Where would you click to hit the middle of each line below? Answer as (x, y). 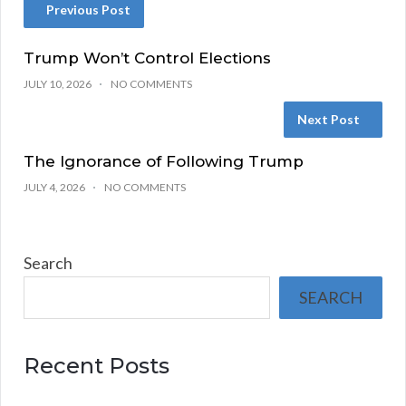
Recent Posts (97, 365)
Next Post (329, 119)
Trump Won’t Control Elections (147, 58)
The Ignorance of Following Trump (164, 161)
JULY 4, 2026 (54, 187)
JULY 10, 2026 (58, 83)
